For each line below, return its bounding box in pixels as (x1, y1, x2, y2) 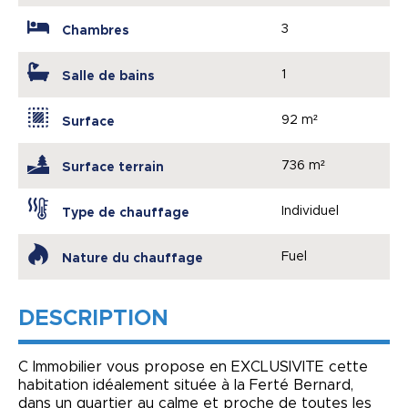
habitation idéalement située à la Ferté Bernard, (18, 377, 353, 393)
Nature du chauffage (62, 251, 203, 265)
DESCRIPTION (18, 307, 168, 330)
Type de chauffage (62, 206, 189, 219)
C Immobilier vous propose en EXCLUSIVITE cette (18, 359, 368, 374)
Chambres (62, 24, 129, 37)
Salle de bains (62, 69, 155, 83)
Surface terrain (62, 160, 164, 174)
